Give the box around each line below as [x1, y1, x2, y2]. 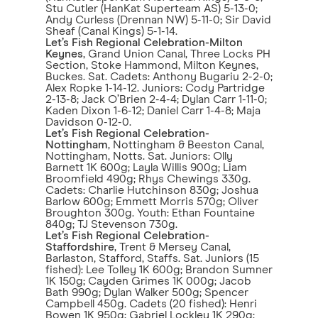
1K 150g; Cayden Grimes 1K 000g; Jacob [45, 275, 251, 287]
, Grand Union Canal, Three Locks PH [83, 48, 270, 60]
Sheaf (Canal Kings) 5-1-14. [45, 26, 177, 37]
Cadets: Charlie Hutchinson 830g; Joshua [45, 185, 258, 196]
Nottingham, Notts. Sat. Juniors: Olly [45, 150, 233, 162]
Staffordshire [45, 241, 114, 253]
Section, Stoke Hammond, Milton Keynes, [45, 60, 258, 71]
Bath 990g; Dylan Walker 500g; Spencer [45, 287, 248, 298]
